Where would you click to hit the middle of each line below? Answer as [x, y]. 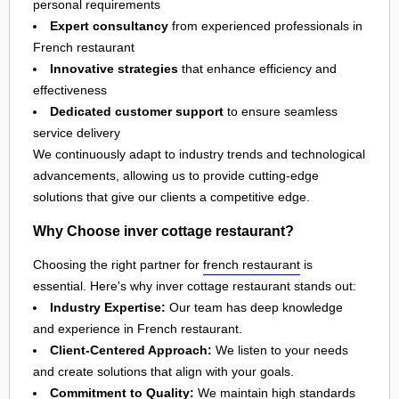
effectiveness [70, 90]
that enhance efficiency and [257, 69]
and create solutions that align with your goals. [163, 371]
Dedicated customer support [137, 112]
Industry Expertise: [108, 307]
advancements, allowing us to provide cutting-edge [176, 176]
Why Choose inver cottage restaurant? [163, 230]
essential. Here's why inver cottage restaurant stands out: [195, 285]
